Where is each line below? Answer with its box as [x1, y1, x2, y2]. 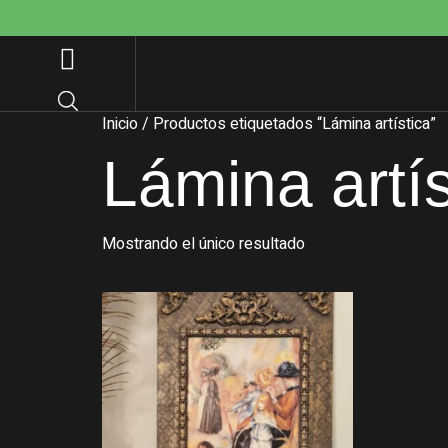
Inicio [102, 112, 138, 136]
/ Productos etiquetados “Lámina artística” [138, 112, 436, 136]
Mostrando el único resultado [102, 232, 305, 256]
